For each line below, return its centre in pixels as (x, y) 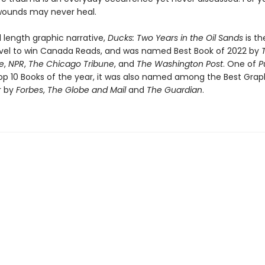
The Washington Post (180, 64)
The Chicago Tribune (71, 64)
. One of (240, 64)
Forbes (29, 90)
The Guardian (174, 90)
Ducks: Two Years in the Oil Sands (175, 38)
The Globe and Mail (86, 90)
